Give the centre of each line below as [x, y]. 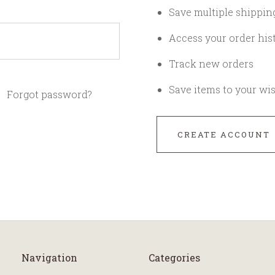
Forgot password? [49, 94]
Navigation [50, 258]
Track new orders [211, 64]
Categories [174, 258]
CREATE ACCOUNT [223, 134]
